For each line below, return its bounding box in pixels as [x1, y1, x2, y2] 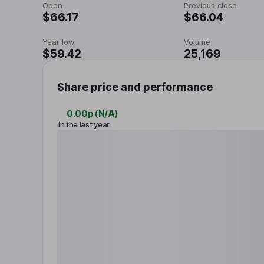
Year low [42, 37, 75, 47]
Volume [184, 37, 210, 47]
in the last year [58, 120, 110, 129]
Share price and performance [57, 81, 213, 93]
